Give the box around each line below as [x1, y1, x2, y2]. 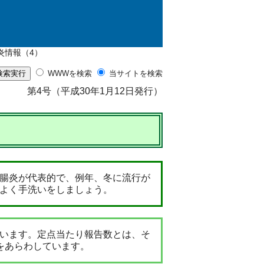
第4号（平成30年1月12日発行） [27, 86, 163, 97]
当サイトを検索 [109, 69, 163, 78]
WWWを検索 [48, 69, 94, 78]
